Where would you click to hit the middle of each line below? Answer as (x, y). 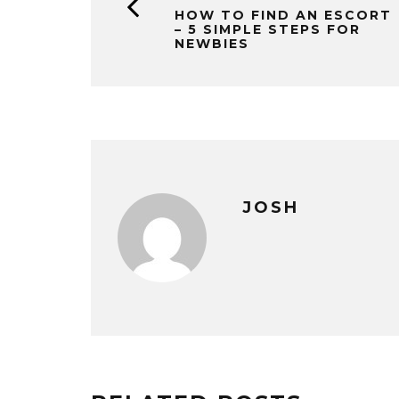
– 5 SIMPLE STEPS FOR (268, 29)
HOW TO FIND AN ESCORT (283, 15)
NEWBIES (212, 43)
